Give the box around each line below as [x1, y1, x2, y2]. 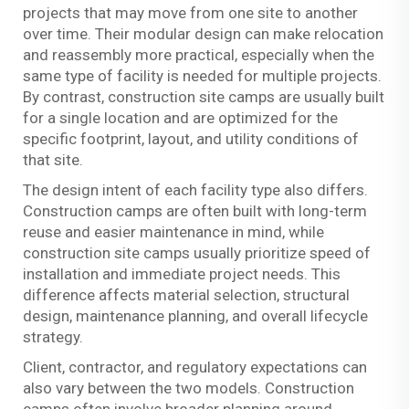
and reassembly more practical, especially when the [23, 46, 374, 65]
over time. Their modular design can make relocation [23, 25, 383, 44]
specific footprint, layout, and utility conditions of [23, 130, 359, 149]
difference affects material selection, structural [23, 286, 350, 305]
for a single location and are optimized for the [23, 109, 338, 128]
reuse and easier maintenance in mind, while [23, 223, 324, 242]
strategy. [23, 328, 83, 347]
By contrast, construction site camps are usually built [23, 88, 384, 107]
